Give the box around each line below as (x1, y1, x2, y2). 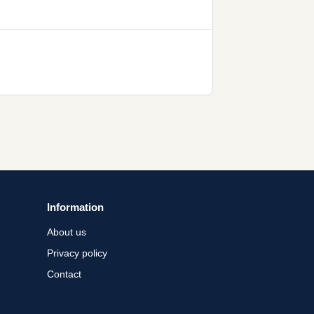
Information (47, 201, 104, 214)
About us (47, 226, 86, 238)
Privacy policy (47, 247, 107, 259)
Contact (47, 268, 81, 280)
